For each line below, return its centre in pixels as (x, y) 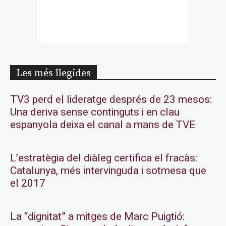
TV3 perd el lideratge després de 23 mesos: (111, 99)
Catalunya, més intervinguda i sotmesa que (108, 171)
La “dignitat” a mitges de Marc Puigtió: (97, 216)
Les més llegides (53, 73)
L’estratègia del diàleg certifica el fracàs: (104, 158)
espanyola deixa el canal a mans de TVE (103, 125)
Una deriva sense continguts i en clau (95, 112)
